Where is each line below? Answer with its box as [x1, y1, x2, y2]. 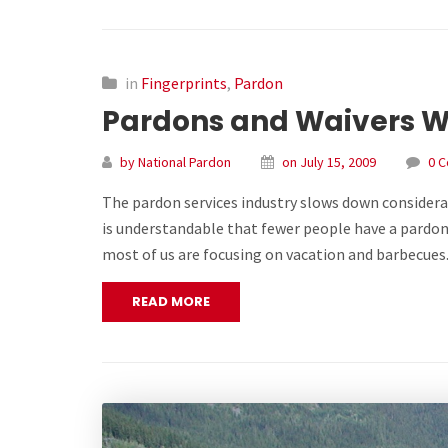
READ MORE [132, 292, 210, 312]
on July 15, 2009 [282, 153, 376, 172]
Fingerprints [141, 73, 227, 94]
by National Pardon [120, 153, 231, 172]
